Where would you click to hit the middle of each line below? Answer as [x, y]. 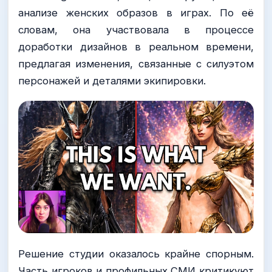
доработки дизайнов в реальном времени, [136, 47]
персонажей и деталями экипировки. [112, 81]
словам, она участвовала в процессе [136, 30]
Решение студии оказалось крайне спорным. [136, 253]
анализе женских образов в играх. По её [136, 13]
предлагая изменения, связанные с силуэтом [136, 64]
